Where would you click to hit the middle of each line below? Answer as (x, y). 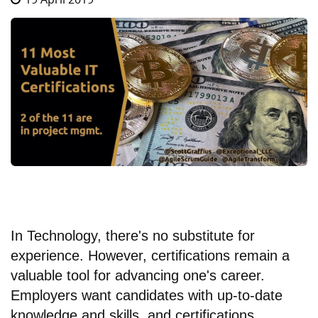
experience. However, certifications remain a (150, 256)
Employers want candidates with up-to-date (147, 296)
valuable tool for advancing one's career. (138, 276)
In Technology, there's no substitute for (133, 236)
